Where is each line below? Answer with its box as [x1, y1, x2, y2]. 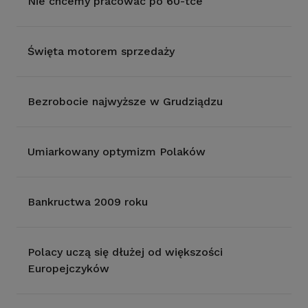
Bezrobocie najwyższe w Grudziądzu [27, 95, 223, 108]
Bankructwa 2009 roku [27, 195, 148, 208]
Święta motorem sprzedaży [27, 45, 175, 58]
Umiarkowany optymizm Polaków [27, 145, 206, 158]
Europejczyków [27, 262, 109, 275]
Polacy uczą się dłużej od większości [27, 245, 223, 258]
